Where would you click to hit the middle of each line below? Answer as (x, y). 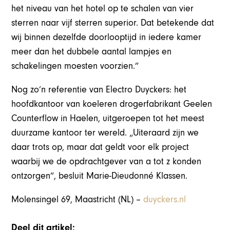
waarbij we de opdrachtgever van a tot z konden (107, 162)
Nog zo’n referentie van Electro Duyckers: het (99, 90)
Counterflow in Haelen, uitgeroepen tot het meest (108, 119)
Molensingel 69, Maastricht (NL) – (78, 200)
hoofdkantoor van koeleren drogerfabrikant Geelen (112, 104)
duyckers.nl (165, 200)
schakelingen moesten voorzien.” (75, 66)
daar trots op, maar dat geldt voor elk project (100, 147)
